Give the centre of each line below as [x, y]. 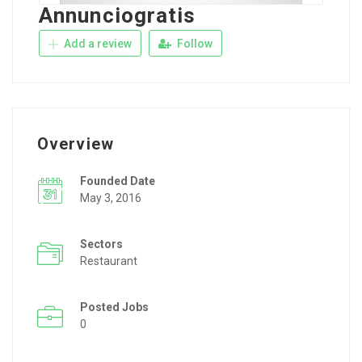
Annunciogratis [118, 16]
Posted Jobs [114, 307]
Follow [194, 44]
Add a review [97, 44]
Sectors [101, 244]
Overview [76, 144]
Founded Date [118, 181]
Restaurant [109, 261]
